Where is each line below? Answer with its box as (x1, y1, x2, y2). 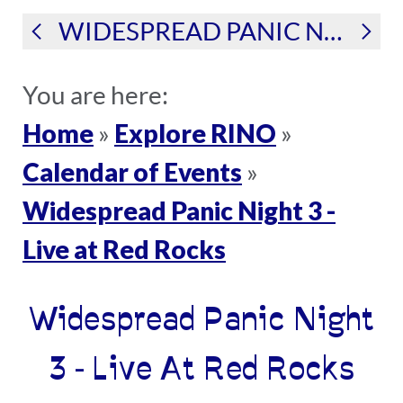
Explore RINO (114, 118, 276, 148)
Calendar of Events (22, 157, 242, 187)
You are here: (22, 81, 168, 110)
